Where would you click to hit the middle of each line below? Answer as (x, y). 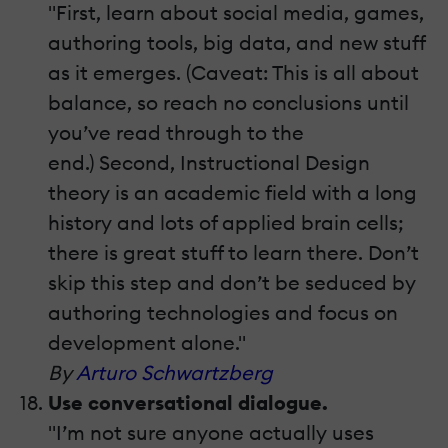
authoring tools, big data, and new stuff (236, 43)
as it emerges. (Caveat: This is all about (233, 73)
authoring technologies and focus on (223, 313)
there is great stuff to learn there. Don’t (233, 253)
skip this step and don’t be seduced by (232, 283)
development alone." (147, 343)
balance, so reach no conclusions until (228, 103)
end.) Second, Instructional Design (209, 163)
